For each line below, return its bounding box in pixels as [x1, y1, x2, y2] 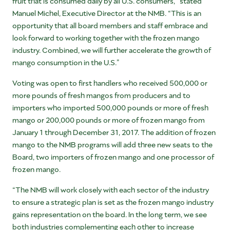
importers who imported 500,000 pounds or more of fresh [12, 102, 208, 112]
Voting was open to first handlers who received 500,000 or [12, 78, 207, 88]
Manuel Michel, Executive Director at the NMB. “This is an [12, 8, 201, 18]
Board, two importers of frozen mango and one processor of [12, 151, 214, 162]
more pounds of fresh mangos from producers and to [12, 90, 190, 100]
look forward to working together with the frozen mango [12, 32, 200, 43]
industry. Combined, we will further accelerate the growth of [12, 45, 211, 55]
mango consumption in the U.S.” [12, 57, 120, 67]
